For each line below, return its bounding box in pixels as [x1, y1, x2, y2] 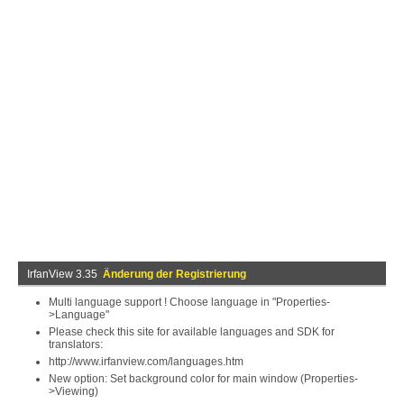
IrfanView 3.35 [27, 268, 103, 280]
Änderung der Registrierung [103, 268, 246, 280]
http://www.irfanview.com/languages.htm [49, 355, 243, 368]
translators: [49, 338, 103, 351]
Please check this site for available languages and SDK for [49, 326, 335, 338]
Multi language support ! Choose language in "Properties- [49, 296, 330, 308]
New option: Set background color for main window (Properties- [49, 372, 358, 385]
